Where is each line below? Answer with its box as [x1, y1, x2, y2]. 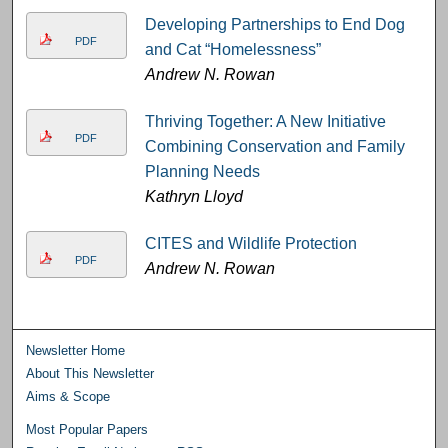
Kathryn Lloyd [144, 188, 243, 206]
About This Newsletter [26, 366, 155, 382]
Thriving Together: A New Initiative [144, 113, 386, 131]
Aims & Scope [26, 389, 111, 405]
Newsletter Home [26, 343, 126, 359]
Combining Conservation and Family [144, 138, 405, 156]
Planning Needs [144, 163, 260, 181]
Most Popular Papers [26, 422, 149, 438]
